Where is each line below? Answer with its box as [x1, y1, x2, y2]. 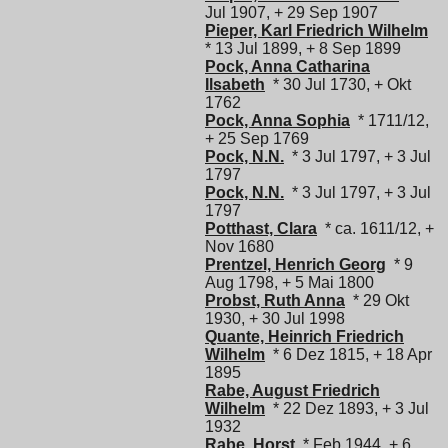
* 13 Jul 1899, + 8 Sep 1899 [205, 39, 401, 57]
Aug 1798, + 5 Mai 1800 [205, 273, 374, 291]
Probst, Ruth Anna [205, 291, 345, 309]
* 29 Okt [345, 291, 409, 309]
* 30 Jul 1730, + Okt [265, 75, 411, 93]
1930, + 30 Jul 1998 [205, 309, 345, 327]
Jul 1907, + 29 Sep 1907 [205, 3, 378, 21]
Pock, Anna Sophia [205, 111, 350, 129]
